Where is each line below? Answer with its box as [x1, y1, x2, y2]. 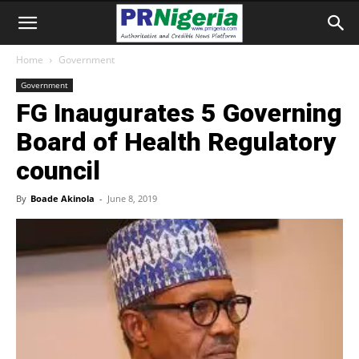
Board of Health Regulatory [16, 127, 337, 157]
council [16, 155, 100, 186]
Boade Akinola [30, 192, 95, 204]
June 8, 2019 [107, 192, 157, 204]
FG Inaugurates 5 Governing [16, 98, 342, 128]
